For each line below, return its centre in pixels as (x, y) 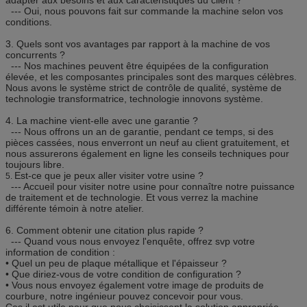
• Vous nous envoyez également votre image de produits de (135, 285)
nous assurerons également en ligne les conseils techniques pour (147, 153)
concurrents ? (35, 54)
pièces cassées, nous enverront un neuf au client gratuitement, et (147, 142)
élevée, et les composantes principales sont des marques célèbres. (151, 76)
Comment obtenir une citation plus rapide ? (110, 230)
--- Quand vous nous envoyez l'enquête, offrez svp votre (133, 241)
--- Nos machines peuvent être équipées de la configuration (140, 65)
